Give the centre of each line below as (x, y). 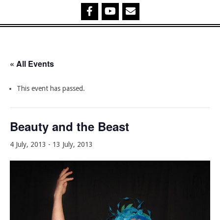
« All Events (32, 64)
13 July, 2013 (73, 145)
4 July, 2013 (28, 145)
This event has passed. (51, 89)
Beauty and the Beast (69, 126)
